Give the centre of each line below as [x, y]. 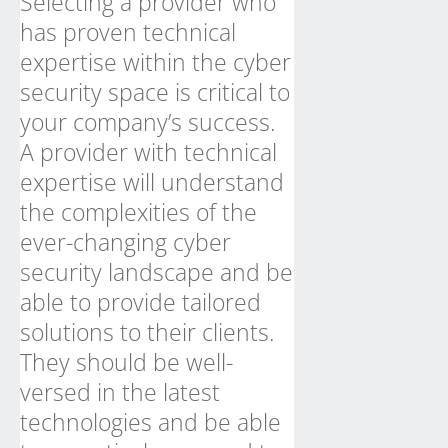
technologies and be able [150, 422]
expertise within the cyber [155, 62]
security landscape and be [156, 272]
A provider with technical [148, 152]
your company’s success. [147, 122]
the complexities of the [138, 212]
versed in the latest [120, 392]
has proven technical [128, 32]
